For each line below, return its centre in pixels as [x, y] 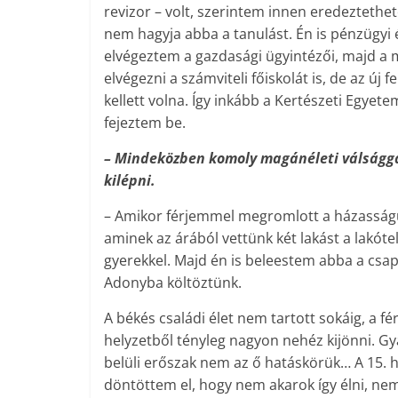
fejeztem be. [145, 122]
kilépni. [130, 180]
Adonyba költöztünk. [173, 282]
